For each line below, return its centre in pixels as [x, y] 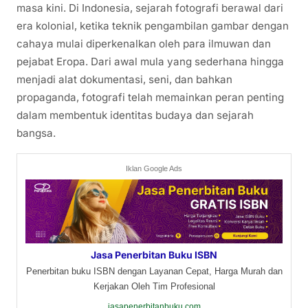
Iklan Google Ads [154, 168]
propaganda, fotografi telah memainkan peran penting [150, 97]
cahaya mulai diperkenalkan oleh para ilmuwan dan [144, 43]
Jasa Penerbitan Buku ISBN [154, 255]
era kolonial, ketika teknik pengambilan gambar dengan [153, 25]
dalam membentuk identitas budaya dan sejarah [135, 115]
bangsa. [36, 133]
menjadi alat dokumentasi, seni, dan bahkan [124, 79]
